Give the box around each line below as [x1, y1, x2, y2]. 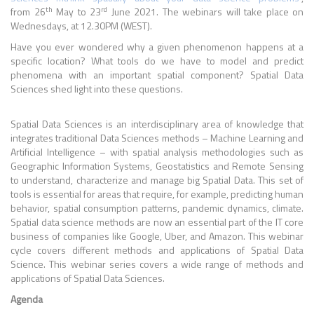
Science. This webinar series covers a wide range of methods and [11, 257, 303, 271]
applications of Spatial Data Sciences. [11, 271, 165, 285]
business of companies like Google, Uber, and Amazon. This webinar [11, 228, 303, 243]
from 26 [11, 4, 46, 19]
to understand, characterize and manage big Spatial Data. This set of [11, 172, 303, 187]
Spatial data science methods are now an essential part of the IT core [11, 214, 303, 229]
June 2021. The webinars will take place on [107, 4, 303, 19]
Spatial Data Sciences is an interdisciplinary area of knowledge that [11, 116, 303, 131]
